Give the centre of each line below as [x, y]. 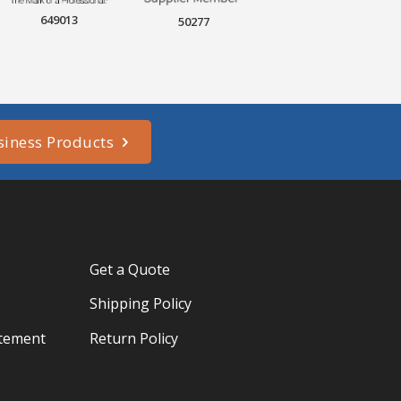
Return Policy [134, 339]
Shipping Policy [141, 304]
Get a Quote [130, 269]
